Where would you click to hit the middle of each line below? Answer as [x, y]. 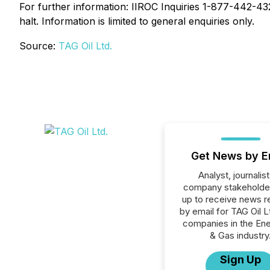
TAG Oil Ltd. [85, 46]
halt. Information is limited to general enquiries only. [137, 21]
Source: [39, 46]
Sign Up [241, 259]
